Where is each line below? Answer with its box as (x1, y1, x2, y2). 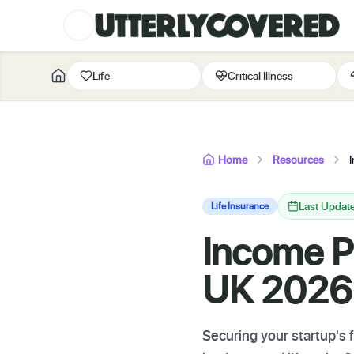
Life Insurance (211, 199, 269, 213)
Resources (273, 152, 324, 167)
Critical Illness (227, 68, 293, 83)
